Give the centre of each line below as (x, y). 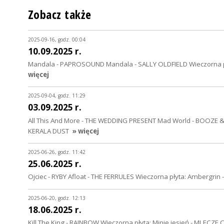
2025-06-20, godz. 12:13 (57, 198)
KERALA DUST (48, 131)
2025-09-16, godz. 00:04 (57, 39)
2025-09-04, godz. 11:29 (57, 96)
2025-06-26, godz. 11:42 (57, 152)
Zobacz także (60, 14)
